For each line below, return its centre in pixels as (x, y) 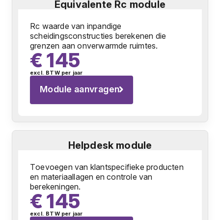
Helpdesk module (110, 145)
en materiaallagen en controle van (91, 177)
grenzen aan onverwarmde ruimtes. (94, 46)
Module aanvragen (80, 89)
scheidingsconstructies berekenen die (98, 36)
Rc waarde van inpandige (76, 26)
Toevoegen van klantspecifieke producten (107, 167)
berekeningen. (55, 187)
